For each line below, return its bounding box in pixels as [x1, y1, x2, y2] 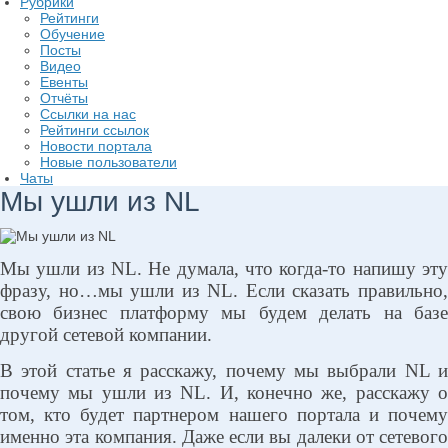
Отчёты [40, 90, 88, 106]
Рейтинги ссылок [40, 122, 149, 138]
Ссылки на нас [40, 106, 136, 122]
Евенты [40, 74, 88, 90]
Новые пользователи [40, 154, 177, 170]
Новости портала [40, 138, 152, 154]
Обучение [40, 26, 105, 42]
